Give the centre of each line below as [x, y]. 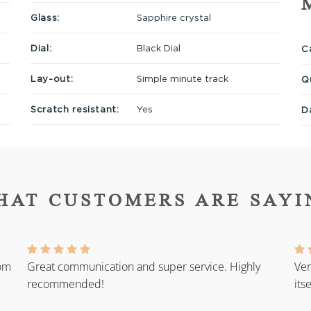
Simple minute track [182, 78]
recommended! [66, 284]
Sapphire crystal [174, 17]
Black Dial [158, 48]
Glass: [45, 17]
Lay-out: [52, 78]
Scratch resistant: [75, 109]
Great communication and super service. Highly [144, 267]
